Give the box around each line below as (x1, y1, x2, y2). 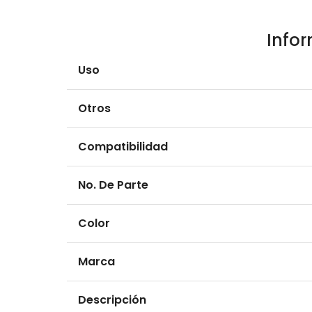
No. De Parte (78, 177, 148, 194)
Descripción (78, 292, 146, 309)
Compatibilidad (78, 139, 168, 155)
